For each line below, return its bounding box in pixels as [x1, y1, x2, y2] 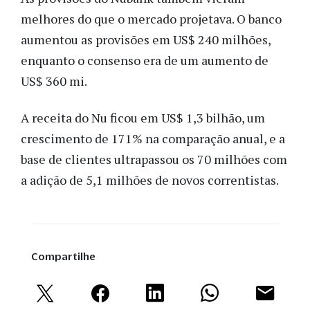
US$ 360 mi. [21, 73, 87, 90]
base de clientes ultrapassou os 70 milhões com [21, 150, 287, 167]
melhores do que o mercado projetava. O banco [21, 10, 282, 28]
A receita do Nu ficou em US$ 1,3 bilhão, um [21, 109, 265, 126]
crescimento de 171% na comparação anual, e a [21, 129, 285, 147]
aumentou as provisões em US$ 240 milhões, [21, 31, 271, 48]
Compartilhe [31, 250, 95, 262]
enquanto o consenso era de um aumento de [21, 52, 268, 69]
